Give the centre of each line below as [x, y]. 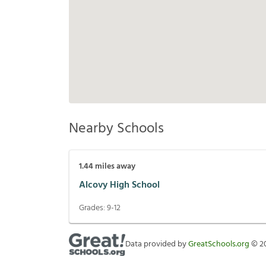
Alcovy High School [119, 185]
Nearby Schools [116, 129]
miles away [114, 167]
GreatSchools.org [219, 245]
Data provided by [157, 245]
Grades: [93, 208]
